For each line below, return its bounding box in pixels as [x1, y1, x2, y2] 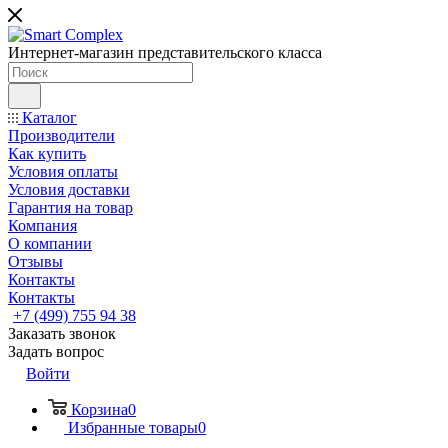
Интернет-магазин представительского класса [8, 44, 322, 61]
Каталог [18, 109, 77, 126]
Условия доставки [8, 181, 130, 198]
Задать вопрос [8, 343, 104, 360]
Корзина [71, 401, 128, 418]
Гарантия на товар [8, 199, 133, 216]
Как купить [8, 145, 86, 162]
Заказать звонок [8, 325, 116, 342]
